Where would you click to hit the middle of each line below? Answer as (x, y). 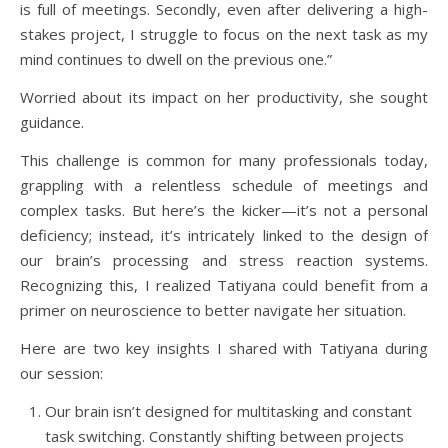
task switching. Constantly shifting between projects (224, 435)
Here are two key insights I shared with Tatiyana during (224, 347)
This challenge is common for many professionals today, (224, 159)
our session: (61, 372)
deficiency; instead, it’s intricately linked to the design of (224, 234)
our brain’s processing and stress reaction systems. (224, 259)
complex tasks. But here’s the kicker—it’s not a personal (224, 209)
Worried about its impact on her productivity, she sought (224, 96)
